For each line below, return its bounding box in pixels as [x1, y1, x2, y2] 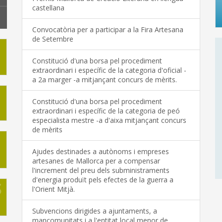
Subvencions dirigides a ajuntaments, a [32, 206, 157, 216]
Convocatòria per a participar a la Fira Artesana [32, 25, 183, 35]
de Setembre [32, 34, 73, 44]
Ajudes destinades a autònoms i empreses [32, 147, 169, 157]
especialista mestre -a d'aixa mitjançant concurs [32, 115, 186, 125]
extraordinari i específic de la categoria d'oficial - [32, 65, 186, 75]
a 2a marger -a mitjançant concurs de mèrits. [32, 75, 177, 85]
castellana [32, 3, 64, 13]
